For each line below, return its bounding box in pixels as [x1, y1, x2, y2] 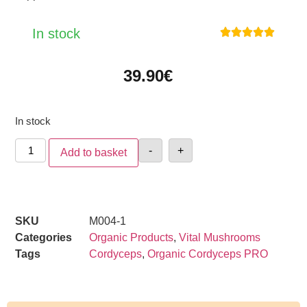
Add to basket [60, 147, 127, 159]
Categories [15, 232, 72, 244]
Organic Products [89, 232, 173, 244]
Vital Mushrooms [179, 232, 260, 244]
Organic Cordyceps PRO [147, 248, 268, 260]
